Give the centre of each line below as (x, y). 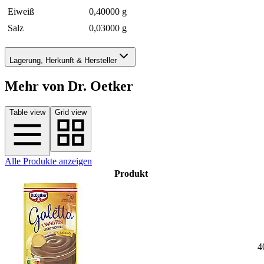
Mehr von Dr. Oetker (69, 86)
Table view (27, 113)
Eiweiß (21, 11)
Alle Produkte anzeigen (48, 161)
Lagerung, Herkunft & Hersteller (63, 61)
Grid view (71, 113)
